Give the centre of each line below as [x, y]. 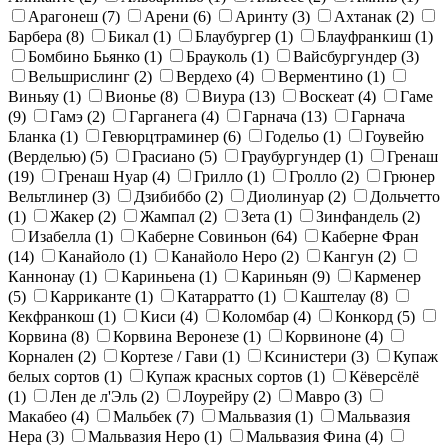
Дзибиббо [169, 196]
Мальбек [144, 416]
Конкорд [366, 316]
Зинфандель [359, 216]
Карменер [387, 276]
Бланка [34, 136]
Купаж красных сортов [226, 376]
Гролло [315, 176]
